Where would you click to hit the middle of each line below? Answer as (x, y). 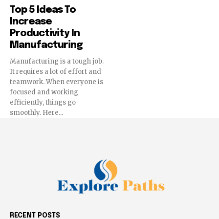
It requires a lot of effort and (55, 72)
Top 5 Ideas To (43, 10)
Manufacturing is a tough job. (57, 62)
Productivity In (45, 34)
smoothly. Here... (36, 113)
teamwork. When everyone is (56, 82)
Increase (31, 22)
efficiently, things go (43, 103)
